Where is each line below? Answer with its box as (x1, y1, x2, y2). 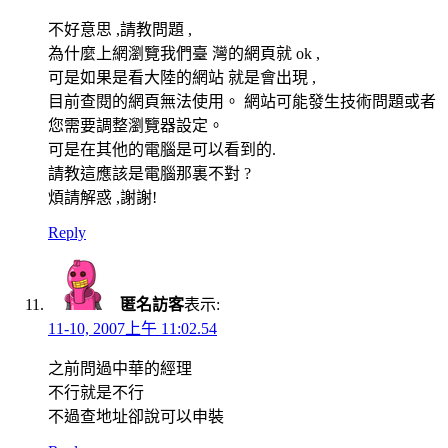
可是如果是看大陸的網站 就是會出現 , (48, 69, 316, 87)
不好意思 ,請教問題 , (48, 21, 192, 39)
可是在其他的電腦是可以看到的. (48, 141, 276, 159)
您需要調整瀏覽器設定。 (48, 117, 224, 135)
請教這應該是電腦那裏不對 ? (48, 165, 251, 183)
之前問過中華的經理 (48, 360, 192, 378)
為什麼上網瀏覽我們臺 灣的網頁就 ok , (48, 45, 320, 63)
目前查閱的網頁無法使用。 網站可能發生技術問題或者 (48, 93, 436, 111)
